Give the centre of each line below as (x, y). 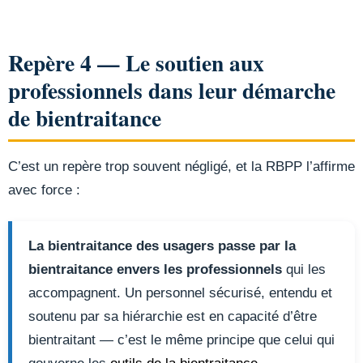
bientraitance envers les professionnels (155, 270)
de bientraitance (85, 118)
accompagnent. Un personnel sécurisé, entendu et (180, 293)
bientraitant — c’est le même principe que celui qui (181, 340)
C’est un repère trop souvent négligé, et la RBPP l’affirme (181, 167)
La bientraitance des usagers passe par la (162, 246)
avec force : (44, 190)
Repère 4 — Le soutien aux (136, 63)
